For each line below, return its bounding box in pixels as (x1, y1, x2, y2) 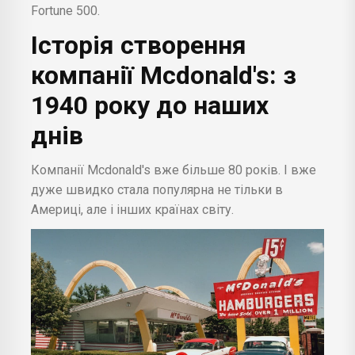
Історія (31, 29, 114, 60)
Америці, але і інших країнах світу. (31, 201, 234, 217)
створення (114, 29, 246, 60)
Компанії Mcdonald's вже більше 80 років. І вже (31, 162, 316, 177)
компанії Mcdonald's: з (31, 59, 296, 90)
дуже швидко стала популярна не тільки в (31, 181, 283, 197)
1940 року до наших (31, 90, 269, 120)
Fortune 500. (31, 2, 100, 18)
